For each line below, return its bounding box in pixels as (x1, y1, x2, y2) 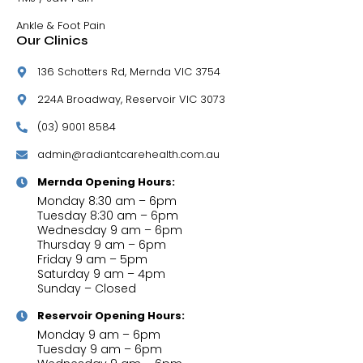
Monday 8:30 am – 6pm (37, 193, 177, 210)
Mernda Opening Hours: (36, 174, 175, 190)
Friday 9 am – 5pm (37, 251, 147, 268)
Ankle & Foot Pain (16, 18, 105, 34)
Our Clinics (16, 32, 88, 49)
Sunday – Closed (37, 280, 136, 297)
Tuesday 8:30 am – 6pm (37, 207, 178, 224)
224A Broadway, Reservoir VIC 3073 (36, 92, 225, 108)
